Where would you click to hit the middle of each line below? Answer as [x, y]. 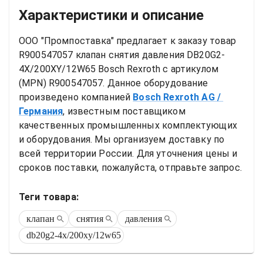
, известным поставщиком [124, 111]
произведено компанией [75, 97]
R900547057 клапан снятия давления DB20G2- [122, 55]
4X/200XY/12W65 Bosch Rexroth [90, 69]
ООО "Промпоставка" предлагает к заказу [114, 41]
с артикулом [190, 69]
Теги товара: [49, 197]
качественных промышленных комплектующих [128, 125]
